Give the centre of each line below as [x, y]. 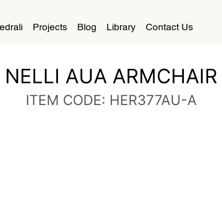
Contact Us [169, 28]
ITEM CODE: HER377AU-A [111, 100]
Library [121, 28]
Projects [50, 28]
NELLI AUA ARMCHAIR [111, 76]
